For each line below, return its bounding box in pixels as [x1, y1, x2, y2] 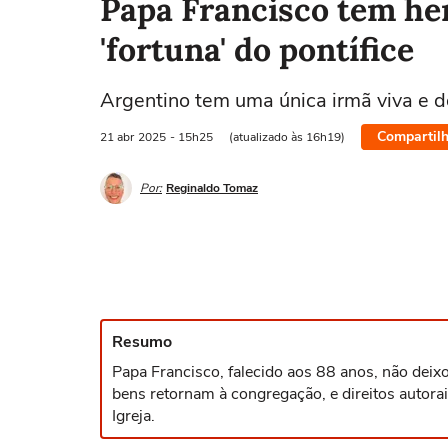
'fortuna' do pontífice [100, 29, 414, 70]
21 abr [100, 128, 134, 145]
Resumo [112, 331, 172, 353]
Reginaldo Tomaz [166, 179, 258, 196]
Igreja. [112, 405, 155, 427]
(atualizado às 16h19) [229, 128, 345, 145]
